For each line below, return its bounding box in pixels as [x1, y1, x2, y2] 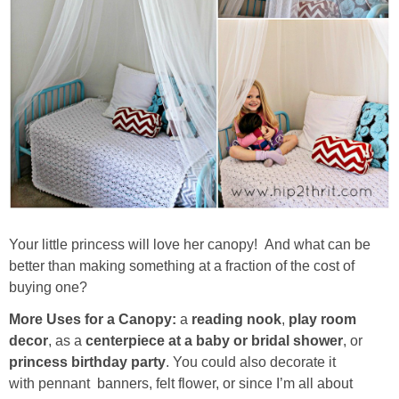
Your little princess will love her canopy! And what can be [9, 236, 370, 252]
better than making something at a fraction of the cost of [9, 257, 354, 273]
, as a [48, 332, 85, 348]
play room [289, 311, 356, 327]
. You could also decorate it [166, 354, 336, 370]
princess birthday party [9, 354, 166, 370]
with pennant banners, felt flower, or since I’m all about [9, 375, 353, 391]
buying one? [9, 279, 87, 295]
